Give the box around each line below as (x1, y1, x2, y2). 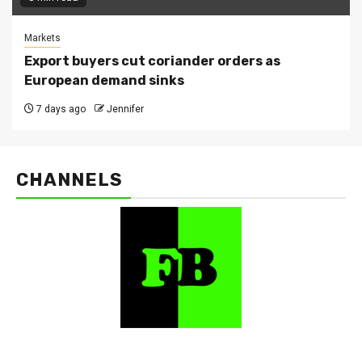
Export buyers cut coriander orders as (24, 53, 280, 69)
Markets (24, 32, 61, 44)
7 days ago (34, 103, 86, 116)
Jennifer (107, 103, 144, 116)
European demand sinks (24, 73, 184, 89)
